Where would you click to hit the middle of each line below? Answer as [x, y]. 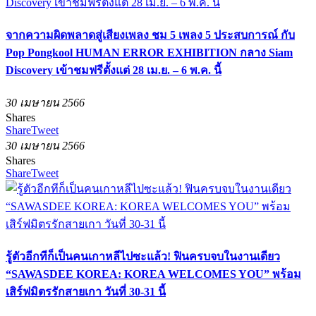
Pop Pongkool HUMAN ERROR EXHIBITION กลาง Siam [149, 52]
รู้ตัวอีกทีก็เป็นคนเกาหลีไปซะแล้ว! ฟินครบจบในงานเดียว [143, 257]
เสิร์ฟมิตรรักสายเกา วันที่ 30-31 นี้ [86, 292]
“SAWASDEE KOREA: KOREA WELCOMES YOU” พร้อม [153, 274]
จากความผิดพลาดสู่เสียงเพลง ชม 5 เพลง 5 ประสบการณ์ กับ [150, 35]
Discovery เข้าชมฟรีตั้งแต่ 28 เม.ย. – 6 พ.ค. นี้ [114, 70]
